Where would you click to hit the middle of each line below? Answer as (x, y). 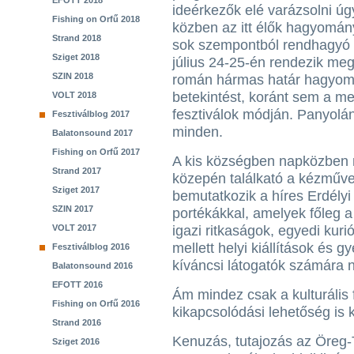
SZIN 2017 (73, 209)
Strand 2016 (77, 322)
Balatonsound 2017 (92, 133)
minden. (198, 132)
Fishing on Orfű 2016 (96, 303)
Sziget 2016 (76, 341)
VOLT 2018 (74, 95)
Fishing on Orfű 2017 (96, 152)
